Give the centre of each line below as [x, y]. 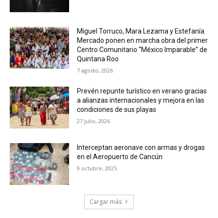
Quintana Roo [98, 59]
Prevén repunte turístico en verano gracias [142, 91]
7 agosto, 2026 [95, 71]
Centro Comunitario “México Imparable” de [142, 50]
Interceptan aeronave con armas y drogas [141, 147]
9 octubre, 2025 [97, 168]
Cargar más [106, 201]
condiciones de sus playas [117, 110]
